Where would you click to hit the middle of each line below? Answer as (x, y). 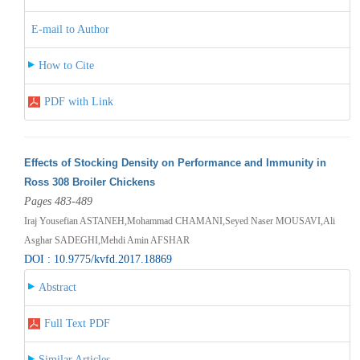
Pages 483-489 (58, 201)
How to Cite (66, 65)
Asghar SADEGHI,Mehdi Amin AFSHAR (106, 240)
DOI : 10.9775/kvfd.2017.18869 (98, 259)
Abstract (57, 287)
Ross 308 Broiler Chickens (89, 182)
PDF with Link (78, 101)
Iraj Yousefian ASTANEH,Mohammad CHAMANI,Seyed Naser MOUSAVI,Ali (179, 221)
